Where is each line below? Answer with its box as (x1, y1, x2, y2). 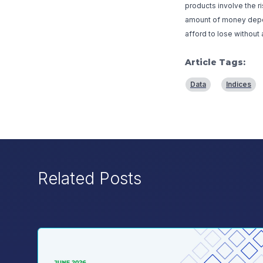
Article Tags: (185, 57, 245, 68)
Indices (226, 80, 251, 89)
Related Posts (38, 168, 141, 189)
